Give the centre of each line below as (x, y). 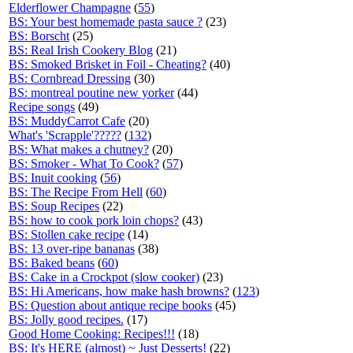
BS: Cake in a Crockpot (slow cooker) (104, 277)
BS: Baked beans (52, 263)
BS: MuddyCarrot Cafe (67, 121)
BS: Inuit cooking (53, 178)
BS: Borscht (39, 36)
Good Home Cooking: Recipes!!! (92, 334)
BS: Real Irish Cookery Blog (81, 50)
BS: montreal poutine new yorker (91, 93)
